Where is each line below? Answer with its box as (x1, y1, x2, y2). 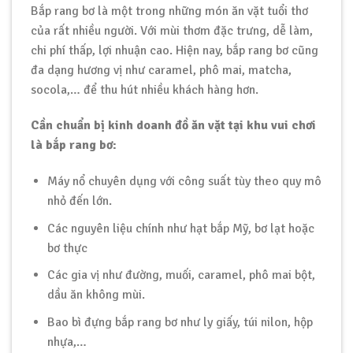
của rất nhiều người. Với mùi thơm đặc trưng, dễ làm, (31, 22, 313, 39)
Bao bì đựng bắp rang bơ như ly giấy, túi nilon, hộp (46, 314, 313, 331)
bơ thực (46, 240, 87, 256)
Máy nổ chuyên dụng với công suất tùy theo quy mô (46, 173, 321, 190)
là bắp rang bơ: (31, 137, 117, 154)
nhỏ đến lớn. (46, 193, 112, 210)
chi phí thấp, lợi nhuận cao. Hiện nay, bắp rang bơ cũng (31, 42, 318, 58)
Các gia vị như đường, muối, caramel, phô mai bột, (46, 267, 315, 284)
